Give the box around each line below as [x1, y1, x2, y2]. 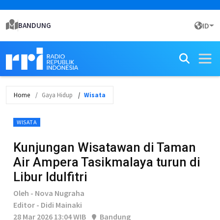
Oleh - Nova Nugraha [13, 188, 84, 198]
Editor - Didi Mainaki [13, 200, 82, 210]
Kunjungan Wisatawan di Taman [13, 140, 196, 155]
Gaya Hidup [42, 91, 73, 99]
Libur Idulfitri [13, 169, 87, 184]
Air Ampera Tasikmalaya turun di [13, 155, 200, 169]
